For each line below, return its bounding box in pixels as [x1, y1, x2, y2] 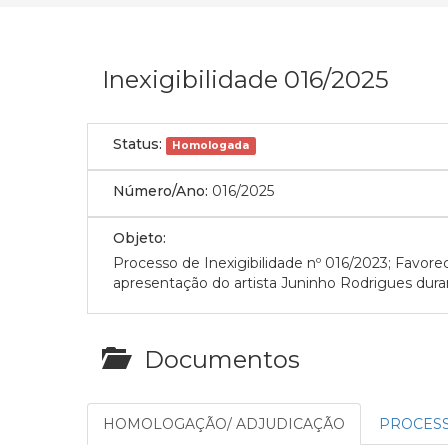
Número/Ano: [113, 181, 208, 200]
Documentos [126, 344, 300, 374]
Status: [113, 134, 162, 153]
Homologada [172, 138, 250, 152]
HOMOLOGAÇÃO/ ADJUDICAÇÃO [103, 414, 345, 433]
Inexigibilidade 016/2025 [102, 64, 389, 94]
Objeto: [113, 228, 166, 247]
